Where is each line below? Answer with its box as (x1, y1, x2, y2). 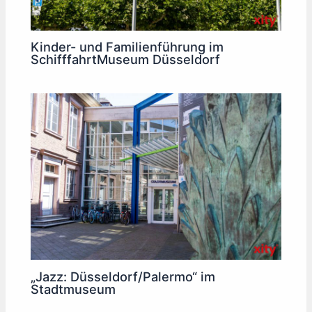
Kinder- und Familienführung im (31, 39, 224, 55)
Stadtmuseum (31, 281, 116, 297)
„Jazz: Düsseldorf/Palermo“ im (31, 268, 216, 284)
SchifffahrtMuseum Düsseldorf (31, 52, 221, 68)
